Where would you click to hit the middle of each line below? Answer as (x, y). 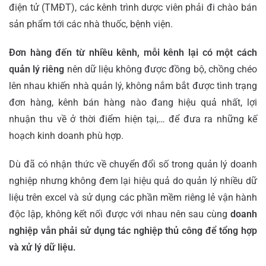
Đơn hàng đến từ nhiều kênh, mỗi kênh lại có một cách (133, 53)
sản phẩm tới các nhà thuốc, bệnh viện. (91, 24)
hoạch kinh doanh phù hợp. (66, 136)
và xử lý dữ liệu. (42, 248)
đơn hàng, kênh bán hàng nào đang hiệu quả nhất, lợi (133, 103)
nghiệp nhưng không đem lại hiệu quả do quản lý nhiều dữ (133, 181)
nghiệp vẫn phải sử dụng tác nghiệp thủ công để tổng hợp (133, 231)
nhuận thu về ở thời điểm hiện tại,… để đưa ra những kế (133, 119)
